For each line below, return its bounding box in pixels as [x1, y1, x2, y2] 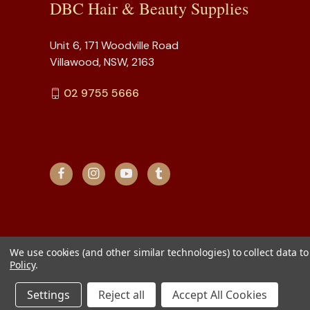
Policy [10, 258, 35, 271]
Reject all [98, 287, 145, 302]
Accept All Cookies [172, 287, 267, 302]
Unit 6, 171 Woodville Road [50, 37, 179, 53]
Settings [27, 287, 70, 302]
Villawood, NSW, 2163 [50, 54, 154, 69]
